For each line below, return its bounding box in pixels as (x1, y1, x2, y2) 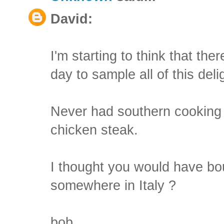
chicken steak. (50, 122, 138, 138)
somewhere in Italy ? (50, 178, 176, 193)
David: (50, 11, 92, 27)
